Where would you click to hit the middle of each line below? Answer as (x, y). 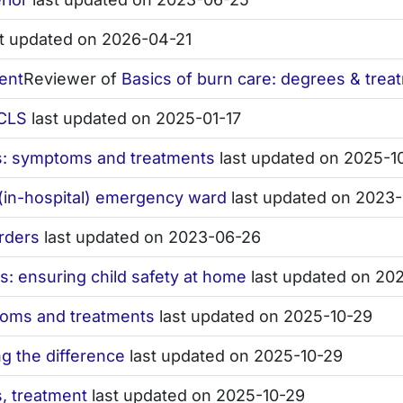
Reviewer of (72, 79)
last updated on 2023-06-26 (150, 237)
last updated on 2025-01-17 (134, 119)
